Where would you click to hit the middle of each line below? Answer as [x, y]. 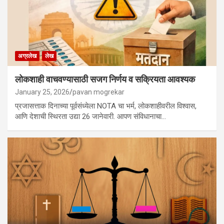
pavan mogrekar [98, 92]
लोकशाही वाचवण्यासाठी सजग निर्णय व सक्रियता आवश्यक [105, 79]
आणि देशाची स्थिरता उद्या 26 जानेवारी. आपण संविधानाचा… [90, 116]
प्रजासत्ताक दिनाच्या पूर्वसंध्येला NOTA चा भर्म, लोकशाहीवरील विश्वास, [106, 106]
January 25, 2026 [42, 92]
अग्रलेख [27, 56]
